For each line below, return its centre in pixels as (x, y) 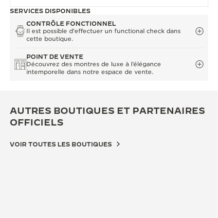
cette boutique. (50, 39)
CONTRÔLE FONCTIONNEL (71, 24)
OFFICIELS (36, 123)
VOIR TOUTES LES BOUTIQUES (61, 144)
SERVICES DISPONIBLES (50, 11)
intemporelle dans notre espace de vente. (90, 72)
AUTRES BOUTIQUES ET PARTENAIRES (107, 111)
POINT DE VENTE (55, 57)
